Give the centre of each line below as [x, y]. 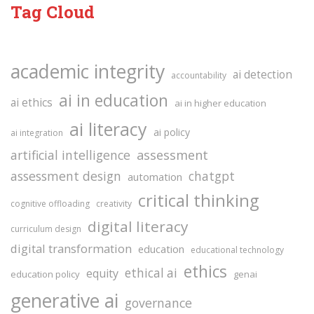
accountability [199, 76]
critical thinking [198, 201]
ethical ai [151, 273]
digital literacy [138, 227]
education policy [45, 274]
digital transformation [71, 249]
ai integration [37, 133]
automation [155, 177]
